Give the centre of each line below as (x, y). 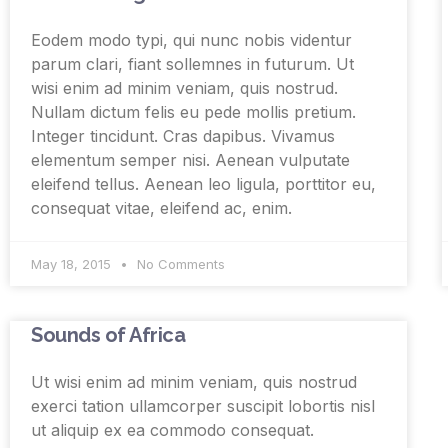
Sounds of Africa (108, 335)
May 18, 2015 (73, 264)
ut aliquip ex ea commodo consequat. (172, 430)
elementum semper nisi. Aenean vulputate (190, 160)
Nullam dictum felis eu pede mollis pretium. (193, 112)
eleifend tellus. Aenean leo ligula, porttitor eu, (203, 184)
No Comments (179, 264)
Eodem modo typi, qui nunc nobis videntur (191, 40)
